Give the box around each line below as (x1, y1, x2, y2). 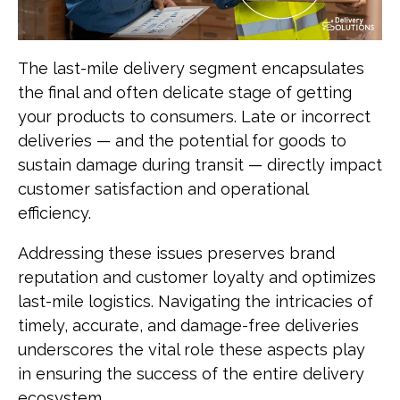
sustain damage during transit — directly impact (18, 154, 382, 174)
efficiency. (18, 203, 91, 222)
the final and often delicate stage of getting (18, 82, 352, 102)
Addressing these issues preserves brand (18, 243, 335, 262)
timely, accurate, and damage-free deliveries (18, 315, 359, 335)
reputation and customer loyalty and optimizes (18, 267, 376, 287)
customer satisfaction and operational (18, 179, 308, 198)
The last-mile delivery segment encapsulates (18, 58, 364, 78)
